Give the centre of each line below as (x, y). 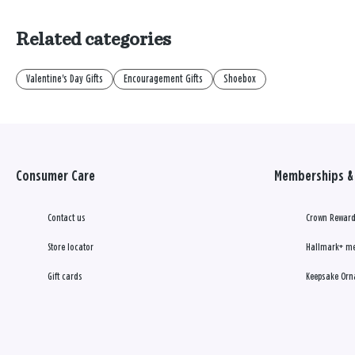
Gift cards (65, 277)
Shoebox (240, 80)
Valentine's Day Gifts (65, 80)
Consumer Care (55, 177)
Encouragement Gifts (163, 80)
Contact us (67, 219)
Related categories (94, 40)
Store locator (71, 248)
